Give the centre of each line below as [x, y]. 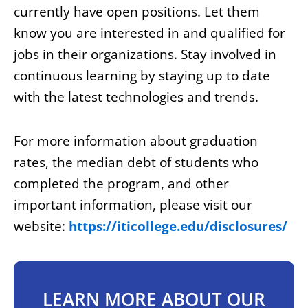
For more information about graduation [136, 141]
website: [41, 227]
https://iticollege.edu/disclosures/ [178, 227]
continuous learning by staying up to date [142, 76]
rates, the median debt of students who [136, 163]
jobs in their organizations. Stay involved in [145, 55]
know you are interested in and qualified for [150, 33]
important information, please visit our [133, 205]
